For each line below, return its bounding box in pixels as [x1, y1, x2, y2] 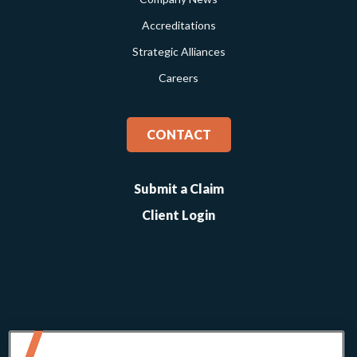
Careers [159, 71, 198, 85]
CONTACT [146, 127, 211, 143]
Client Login [142, 207, 215, 223]
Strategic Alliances [131, 45, 226, 59]
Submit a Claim [133, 181, 224, 197]
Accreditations [141, 18, 216, 33]
